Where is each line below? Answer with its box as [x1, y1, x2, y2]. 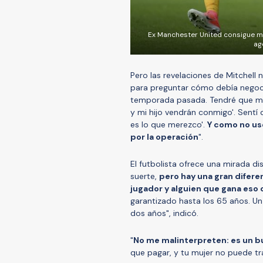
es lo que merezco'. [130, 119, 207, 130]
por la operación [130, 131, 198, 143]
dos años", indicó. [130, 208, 198, 219]
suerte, [130, 171, 159, 182]
